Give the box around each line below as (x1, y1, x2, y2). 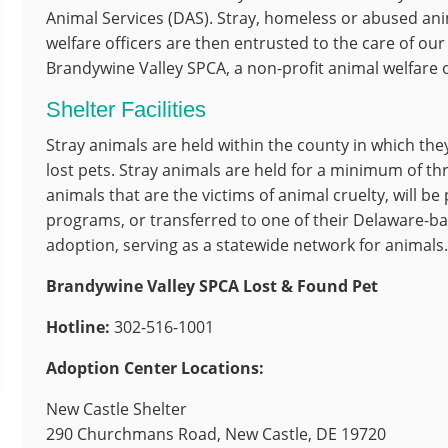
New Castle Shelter (46, 397, 188, 420)
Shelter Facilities (46, 96, 207, 122)
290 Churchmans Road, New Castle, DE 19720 (46, 422, 387, 445)
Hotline (46, 315, 106, 338)
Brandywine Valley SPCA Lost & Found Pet (46, 274, 383, 297)
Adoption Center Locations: (46, 356, 265, 379)
